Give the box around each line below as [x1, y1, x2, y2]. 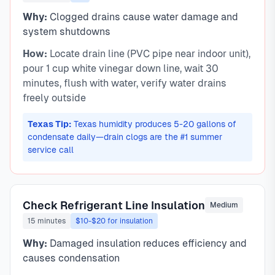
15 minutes [28, 217, 66, 225]
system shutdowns [23, 26, 110, 37]
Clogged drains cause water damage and [47, 11, 238, 23]
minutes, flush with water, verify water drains [23, 77, 227, 89]
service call [28, 145, 74, 155]
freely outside [23, 92, 86, 104]
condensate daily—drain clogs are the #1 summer [28, 132, 222, 142]
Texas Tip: [28, 119, 71, 129]
